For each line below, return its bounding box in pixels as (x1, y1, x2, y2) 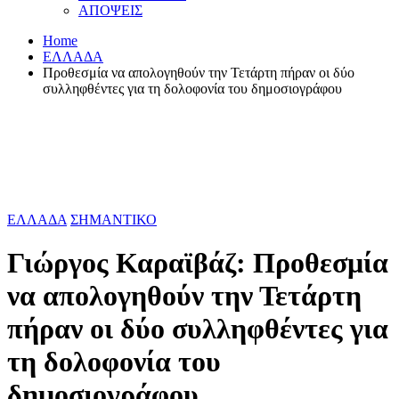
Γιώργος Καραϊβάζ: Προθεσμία (7, 247, 388, 280)
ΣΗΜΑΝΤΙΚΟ (70, 212, 157, 227)
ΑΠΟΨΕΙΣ (78, 3, 142, 18)
